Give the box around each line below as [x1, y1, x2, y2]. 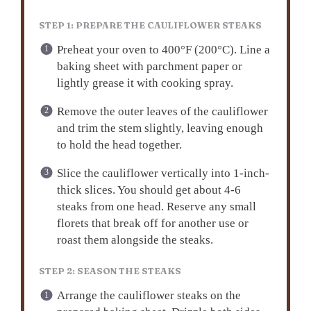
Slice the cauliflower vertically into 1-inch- [56, 166, 269, 180]
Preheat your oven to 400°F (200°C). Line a [56, 42, 270, 56]
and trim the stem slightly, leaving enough [56, 121, 263, 135]
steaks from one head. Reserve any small [56, 199, 256, 213]
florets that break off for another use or [56, 216, 249, 230]
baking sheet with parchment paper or [56, 59, 242, 73]
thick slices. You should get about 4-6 [56, 183, 241, 196]
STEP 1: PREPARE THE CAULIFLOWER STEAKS [39, 19, 262, 31]
